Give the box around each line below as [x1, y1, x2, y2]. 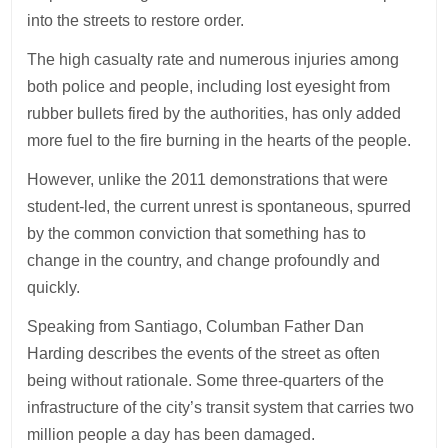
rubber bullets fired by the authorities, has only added [27, 104, 402, 122]
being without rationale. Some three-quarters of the [27, 371, 385, 389]
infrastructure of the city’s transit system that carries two [27, 398, 415, 416]
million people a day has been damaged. [27, 425, 320, 443]
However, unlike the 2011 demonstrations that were [27, 170, 389, 188]
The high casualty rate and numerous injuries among [27, 50, 400, 68]
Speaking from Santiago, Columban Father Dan [27, 317, 365, 335]
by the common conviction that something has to [27, 224, 367, 242]
